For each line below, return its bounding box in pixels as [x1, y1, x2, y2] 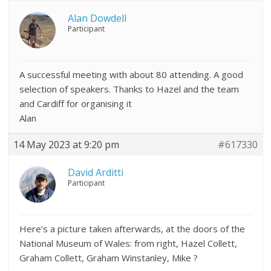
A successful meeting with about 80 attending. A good [19, 68, 244, 80]
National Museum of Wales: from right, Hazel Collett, [19, 237, 238, 249]
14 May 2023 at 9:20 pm [13, 138, 120, 151]
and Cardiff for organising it [19, 97, 132, 109]
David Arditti [68, 166, 124, 179]
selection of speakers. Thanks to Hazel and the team [19, 83, 240, 95]
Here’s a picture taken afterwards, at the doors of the [19, 223, 246, 235]
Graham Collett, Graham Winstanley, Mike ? [19, 252, 198, 264]
